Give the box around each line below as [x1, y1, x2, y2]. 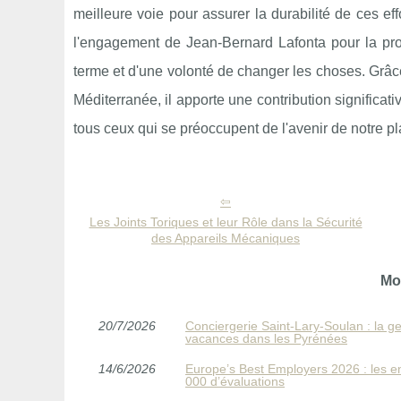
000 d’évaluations [185, 374, 285, 388]
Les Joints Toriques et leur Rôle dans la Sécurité [89, 215, 363, 229]
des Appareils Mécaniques [151, 231, 300, 245]
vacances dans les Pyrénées [185, 331, 347, 346]
